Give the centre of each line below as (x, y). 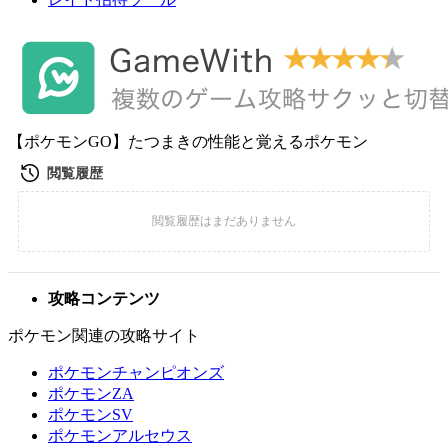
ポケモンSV (90, 414)
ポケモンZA (91, 393)
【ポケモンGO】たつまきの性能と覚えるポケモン (188, 141)
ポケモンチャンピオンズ (136, 372)
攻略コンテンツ (104, 298)
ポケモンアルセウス (120, 435)
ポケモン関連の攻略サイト (104, 335)
